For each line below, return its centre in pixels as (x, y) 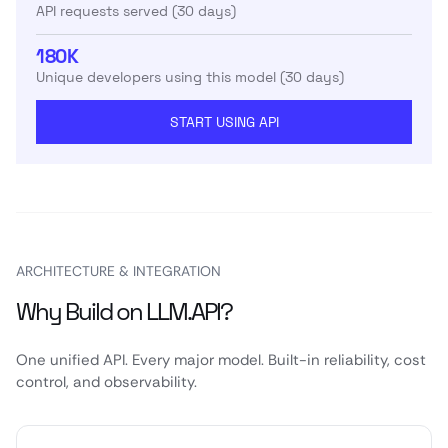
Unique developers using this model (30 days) (190, 77)
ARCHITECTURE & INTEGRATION (118, 271)
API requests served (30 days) (136, 11)
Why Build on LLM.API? (124, 311)
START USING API (224, 122)
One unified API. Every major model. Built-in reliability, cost (221, 360)
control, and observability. (106, 382)
